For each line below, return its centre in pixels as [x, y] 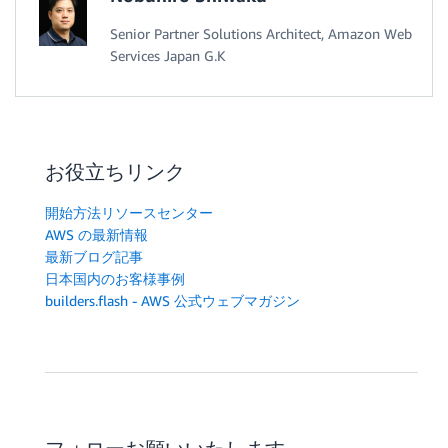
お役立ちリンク [115, 171]
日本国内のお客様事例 [115, 278]
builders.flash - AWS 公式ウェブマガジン [172, 300]
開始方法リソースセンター [129, 212]
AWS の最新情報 [96, 234]
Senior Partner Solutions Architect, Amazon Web [261, 33]
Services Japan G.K [168, 55]
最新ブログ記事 [94, 256]
